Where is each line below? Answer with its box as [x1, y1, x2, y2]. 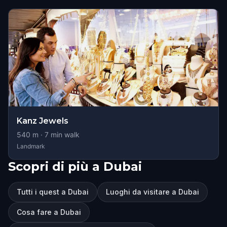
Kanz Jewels [17, 116, 68, 126]
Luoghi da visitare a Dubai [106, 187, 199, 196]
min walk [49, 130, 80, 139]
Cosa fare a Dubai [17, 208, 81, 216]
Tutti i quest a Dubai [17, 187, 89, 196]
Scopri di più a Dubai [8, 159, 142, 174]
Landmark [17, 142, 45, 150]
